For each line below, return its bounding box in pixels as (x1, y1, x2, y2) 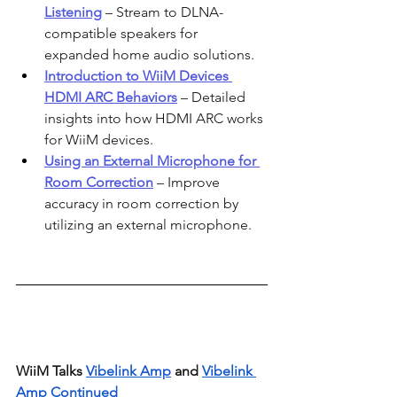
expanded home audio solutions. (44, 45, 254, 63)
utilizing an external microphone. (44, 215, 252, 233)
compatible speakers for (44, 24, 201, 42)
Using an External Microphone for (44, 152, 260, 169)
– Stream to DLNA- (102, 3, 223, 20)
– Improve (153, 173, 223, 191)
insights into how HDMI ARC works (44, 109, 267, 127)
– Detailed (177, 88, 249, 105)
